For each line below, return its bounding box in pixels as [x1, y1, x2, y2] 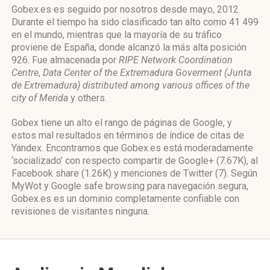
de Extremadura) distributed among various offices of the [11, 80, 250, 91]
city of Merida [11, 92, 68, 104]
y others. [68, 92, 107, 104]
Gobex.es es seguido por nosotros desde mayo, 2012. [11, 4, 240, 15]
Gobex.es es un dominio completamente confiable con [11, 193, 239, 204]
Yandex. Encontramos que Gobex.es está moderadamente [11, 142, 253, 154]
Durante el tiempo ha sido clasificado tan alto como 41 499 [11, 16, 259, 28]
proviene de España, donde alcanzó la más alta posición [11, 42, 246, 53]
